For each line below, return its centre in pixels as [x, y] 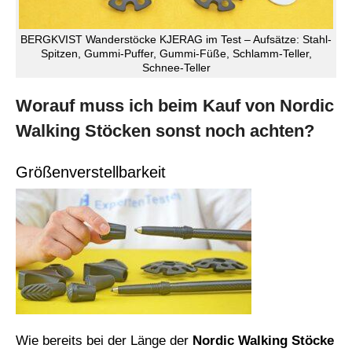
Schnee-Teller [176, 68]
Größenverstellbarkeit [91, 172]
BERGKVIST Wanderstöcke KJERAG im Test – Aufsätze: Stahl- [176, 40]
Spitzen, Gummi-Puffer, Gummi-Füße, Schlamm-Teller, [176, 54]
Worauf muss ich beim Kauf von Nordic [175, 106]
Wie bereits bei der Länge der [104, 341]
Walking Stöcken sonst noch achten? [165, 131]
